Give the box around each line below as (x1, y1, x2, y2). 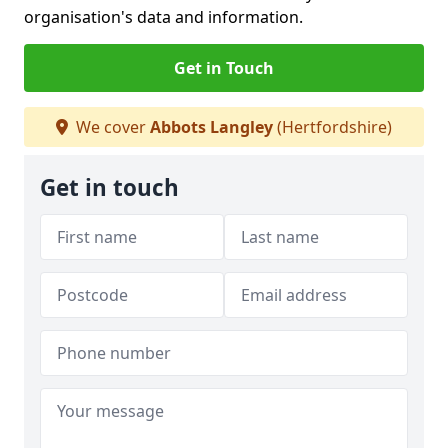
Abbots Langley (150, 116, 273, 138)
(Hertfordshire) (273, 116, 392, 138)
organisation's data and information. (24, 6, 303, 28)
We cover (72, 116, 150, 138)
